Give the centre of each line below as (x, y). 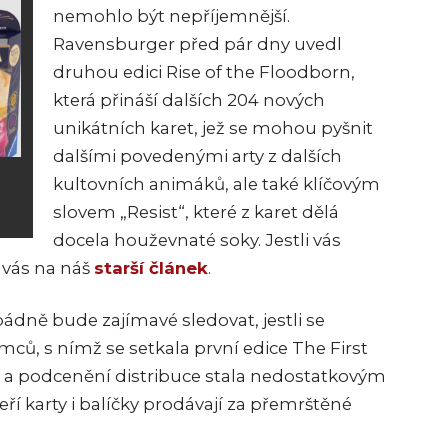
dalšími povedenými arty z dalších (197, 156)
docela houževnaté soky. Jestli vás (197, 240)
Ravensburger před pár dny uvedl (197, 44)
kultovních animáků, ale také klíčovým (216, 184)
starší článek (151, 268)
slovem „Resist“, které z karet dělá (196, 212)
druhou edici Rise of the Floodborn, (204, 72)
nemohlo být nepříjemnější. (171, 16)
